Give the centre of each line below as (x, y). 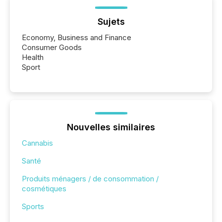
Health (33, 57)
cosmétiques (44, 188)
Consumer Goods (52, 47)
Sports (33, 206)
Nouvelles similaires (111, 127)
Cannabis (37, 143)
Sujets (111, 21)
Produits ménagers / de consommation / (90, 178)
